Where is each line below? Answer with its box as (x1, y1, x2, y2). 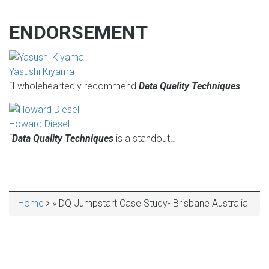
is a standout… (113, 133, 176, 145)
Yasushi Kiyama (9, 65, 74, 77)
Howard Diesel (9, 118, 70, 130)
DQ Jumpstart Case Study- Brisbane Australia (56, 198, 248, 210)
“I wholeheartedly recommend (9, 80, 139, 92)
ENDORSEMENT (9, 20, 148, 44)
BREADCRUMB (18, 208, 145, 232)
